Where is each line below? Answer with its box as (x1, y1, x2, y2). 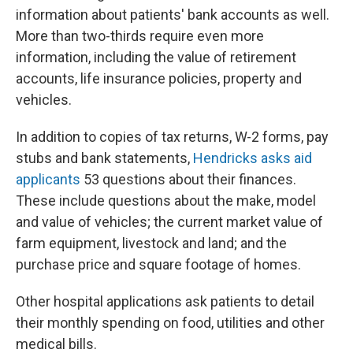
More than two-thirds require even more (16, 28, 264, 44)
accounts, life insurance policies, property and (16, 70, 302, 87)
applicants (16, 171, 80, 188)
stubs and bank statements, (16, 150, 193, 166)
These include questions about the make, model (16, 192, 316, 209)
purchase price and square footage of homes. (16, 256, 301, 273)
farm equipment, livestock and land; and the (16, 235, 287, 251)
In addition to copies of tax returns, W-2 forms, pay (16, 128, 329, 145)
